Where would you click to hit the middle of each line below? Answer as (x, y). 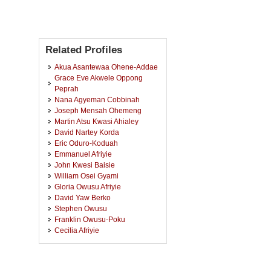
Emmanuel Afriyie (83, 154)
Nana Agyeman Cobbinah (97, 100)
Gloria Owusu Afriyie (88, 187)
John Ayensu (76, 263)
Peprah (67, 89)
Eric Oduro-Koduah (86, 143)
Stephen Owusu (81, 208)
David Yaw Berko (83, 198)
